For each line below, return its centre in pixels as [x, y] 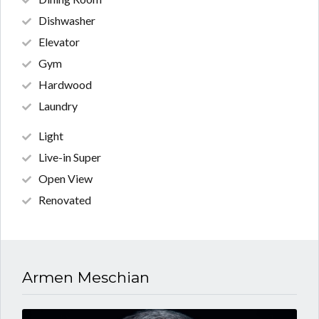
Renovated [65, 199]
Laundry [58, 106]
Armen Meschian [86, 278]
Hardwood [65, 85]
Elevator [59, 42]
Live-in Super [70, 157]
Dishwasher [67, 21]
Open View [66, 178]
